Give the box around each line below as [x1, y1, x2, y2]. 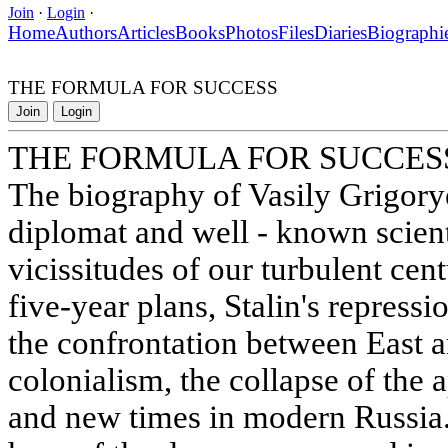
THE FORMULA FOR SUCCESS [8, 76, 278, 98]
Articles [117, 21, 175, 43]
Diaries [314, 21, 367, 43]
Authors [55, 21, 117, 43]
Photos [225, 21, 278, 43]
